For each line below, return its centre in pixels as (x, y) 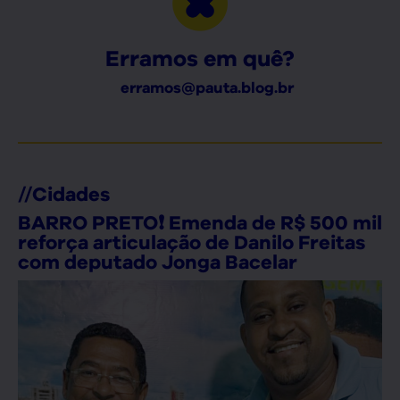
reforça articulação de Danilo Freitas (192, 242)
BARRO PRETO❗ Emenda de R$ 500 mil (200, 222)
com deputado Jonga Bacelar (158, 261)
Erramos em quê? (200, 58)
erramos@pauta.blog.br (207, 87)
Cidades (71, 193)
